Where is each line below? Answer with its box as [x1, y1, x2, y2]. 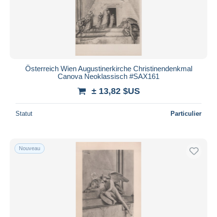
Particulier [170, 109, 201, 117]
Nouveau [19, 145, 40, 151]
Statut [15, 109, 32, 117]
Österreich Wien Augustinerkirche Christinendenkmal [25, 64, 192, 73]
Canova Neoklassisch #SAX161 [58, 72, 159, 80]
